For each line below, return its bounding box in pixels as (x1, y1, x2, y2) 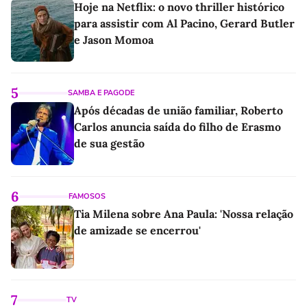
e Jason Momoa (74, 33, 153, 47)
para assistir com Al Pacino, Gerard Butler (74, 16, 295, 30)
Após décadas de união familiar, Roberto (74, 103, 283, 117)
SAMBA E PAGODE (68, 88, 134, 98)
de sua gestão (74, 136, 145, 150)
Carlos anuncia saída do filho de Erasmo (74, 120, 281, 134)
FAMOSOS (69, 191, 106, 201)
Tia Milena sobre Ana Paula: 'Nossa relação (74, 207, 293, 221)
